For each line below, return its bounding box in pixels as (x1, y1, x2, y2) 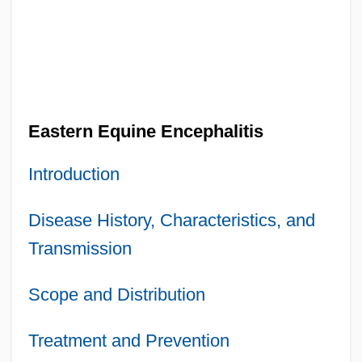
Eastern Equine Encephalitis (27, 120, 263, 141)
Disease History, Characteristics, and (27, 209, 315, 230)
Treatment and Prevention (27, 330, 229, 351)
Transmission (27, 238, 132, 259)
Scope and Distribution (27, 284, 205, 305)
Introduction (27, 163, 120, 184)
